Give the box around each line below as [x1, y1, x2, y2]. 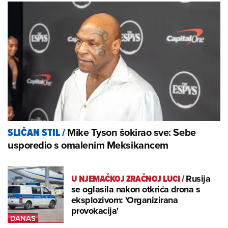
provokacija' [71, 204, 119, 217]
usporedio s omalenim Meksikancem [8, 137, 168, 153]
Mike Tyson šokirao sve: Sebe [67, 125, 196, 140]
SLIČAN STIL [8, 125, 60, 140]
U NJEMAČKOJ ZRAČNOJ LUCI [71, 172, 180, 185]
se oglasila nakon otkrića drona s [71, 182, 201, 196]
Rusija [186, 172, 211, 185]
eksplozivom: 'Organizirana [71, 193, 178, 207]
